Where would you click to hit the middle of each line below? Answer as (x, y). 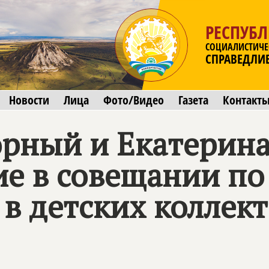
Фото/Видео (134, 100)
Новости (29, 100)
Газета (193, 100)
